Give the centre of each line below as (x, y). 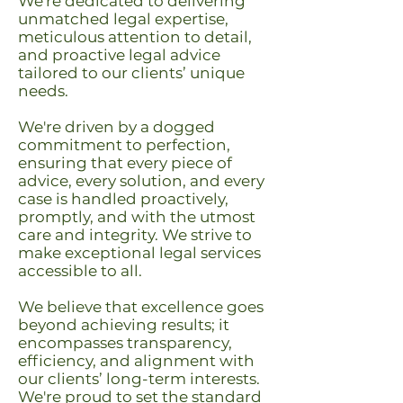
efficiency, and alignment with (136, 361)
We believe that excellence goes (141, 307)
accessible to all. (80, 271)
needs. (43, 91)
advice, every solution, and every (141, 181)
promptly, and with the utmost (137, 217)
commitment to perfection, (124, 145)
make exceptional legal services (139, 253)
